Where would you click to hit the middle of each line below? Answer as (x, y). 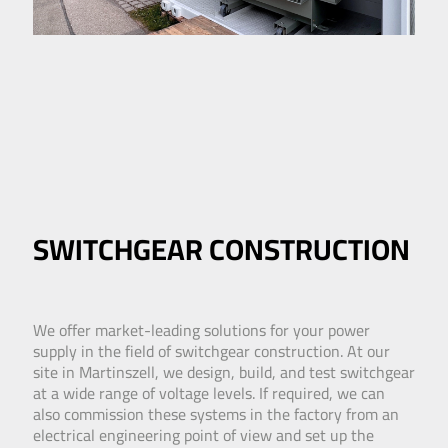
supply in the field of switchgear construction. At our (211, 350)
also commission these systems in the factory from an (216, 413)
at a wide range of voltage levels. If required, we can (209, 392)
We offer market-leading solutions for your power (201, 329)
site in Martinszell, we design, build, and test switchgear (224, 371)
